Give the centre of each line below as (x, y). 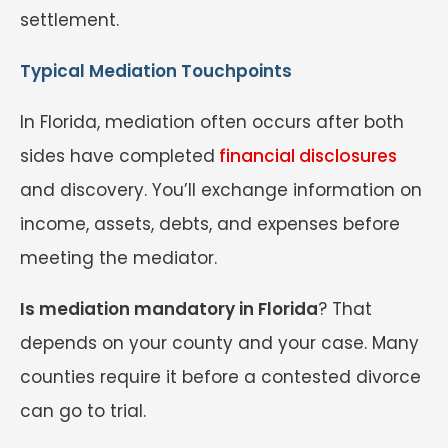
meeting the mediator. (118, 258)
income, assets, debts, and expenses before (210, 224)
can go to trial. (85, 411)
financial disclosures (306, 156)
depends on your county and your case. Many (219, 343)
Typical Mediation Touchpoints (156, 71)
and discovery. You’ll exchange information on (221, 190)
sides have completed (117, 156)
